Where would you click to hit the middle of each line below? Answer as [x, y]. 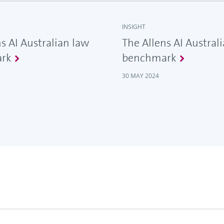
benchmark [149, 58]
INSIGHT [134, 27]
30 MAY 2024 [140, 76]
